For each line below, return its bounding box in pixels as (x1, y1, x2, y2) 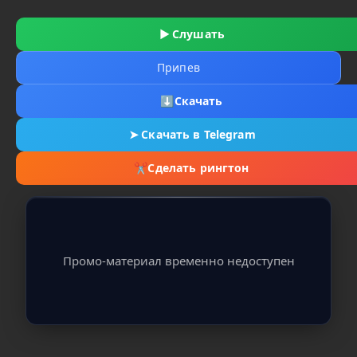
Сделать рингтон (147, 160, 249, 175)
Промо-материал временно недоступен (62, 253, 295, 269)
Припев (157, 60, 200, 75)
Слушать (172, 26, 225, 41)
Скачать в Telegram (141, 127, 256, 142)
